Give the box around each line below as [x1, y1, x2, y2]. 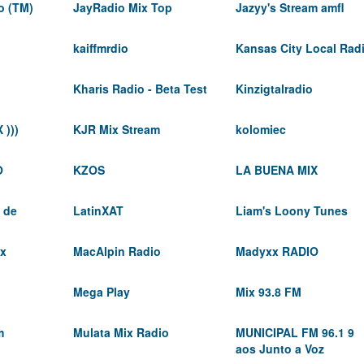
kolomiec [236, 121, 286, 137]
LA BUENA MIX [236, 162, 318, 178]
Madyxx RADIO [236, 243, 318, 259]
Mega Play [73, 284, 130, 300]
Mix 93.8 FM [236, 284, 301, 300]
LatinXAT [73, 202, 123, 219]
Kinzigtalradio [236, 80, 313, 97]
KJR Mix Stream [73, 121, 160, 137]
